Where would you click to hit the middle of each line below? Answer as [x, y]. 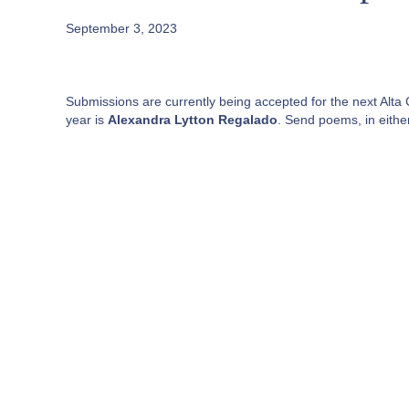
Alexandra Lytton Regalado [193, 119]
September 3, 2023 [121, 28]
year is [87, 119]
